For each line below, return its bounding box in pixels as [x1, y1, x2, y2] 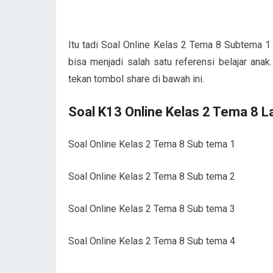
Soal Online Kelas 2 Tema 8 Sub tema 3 [68, 202, 235, 214]
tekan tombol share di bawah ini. [68, 73, 204, 85]
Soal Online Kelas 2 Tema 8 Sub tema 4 [68, 235, 235, 247]
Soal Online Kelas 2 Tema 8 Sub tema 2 [68, 170, 235, 182]
